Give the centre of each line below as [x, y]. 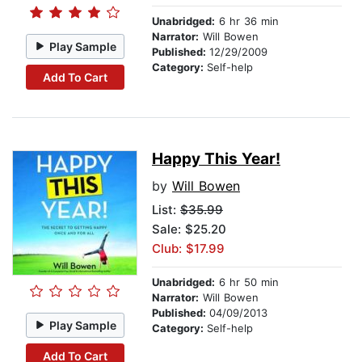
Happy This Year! [216, 159]
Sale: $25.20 [189, 229]
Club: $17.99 [188, 249]
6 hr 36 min [247, 21]
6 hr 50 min [247, 282]
